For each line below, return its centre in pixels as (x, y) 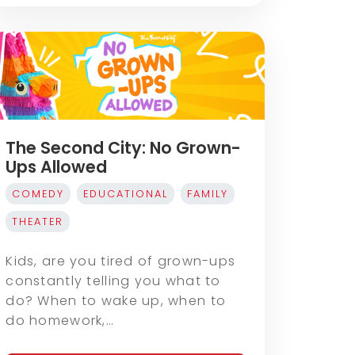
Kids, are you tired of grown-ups (121, 261)
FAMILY (208, 194)
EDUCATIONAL (126, 194)
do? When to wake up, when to (116, 301)
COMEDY (38, 194)
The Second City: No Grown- (124, 148)
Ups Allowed (57, 167)
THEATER (38, 222)
